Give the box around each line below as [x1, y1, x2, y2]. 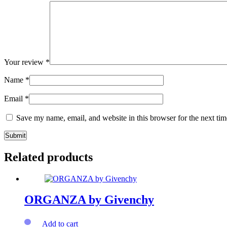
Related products [4, 150, 93, 164]
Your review [4, 57, 46, 66]
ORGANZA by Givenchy [24, 193, 154, 207]
